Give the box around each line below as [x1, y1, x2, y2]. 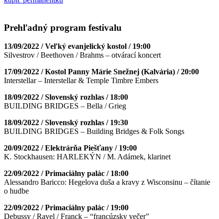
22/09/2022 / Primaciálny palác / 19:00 [4, 203, 129, 212]
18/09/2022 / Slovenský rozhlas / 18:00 [4, 93, 128, 102]
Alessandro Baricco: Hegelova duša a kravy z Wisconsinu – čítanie [4, 178, 210, 187]
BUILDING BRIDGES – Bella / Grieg [4, 102, 128, 110]
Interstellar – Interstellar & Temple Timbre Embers [4, 76, 160, 85]
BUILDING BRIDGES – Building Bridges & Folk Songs [4, 127, 184, 136]
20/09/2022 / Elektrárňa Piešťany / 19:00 [4, 144, 137, 153]
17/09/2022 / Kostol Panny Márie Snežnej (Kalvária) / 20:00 [4, 67, 199, 76]
